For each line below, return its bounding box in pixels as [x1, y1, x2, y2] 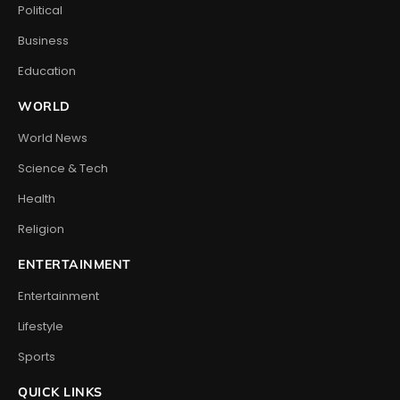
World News [18, 129, 87, 146]
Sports [18, 347, 55, 365]
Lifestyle [18, 317, 63, 335]
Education [18, 62, 76, 79]
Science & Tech [18, 159, 108, 177]
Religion [18, 220, 64, 237]
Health [18, 189, 55, 207]
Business [18, 31, 69, 49]
